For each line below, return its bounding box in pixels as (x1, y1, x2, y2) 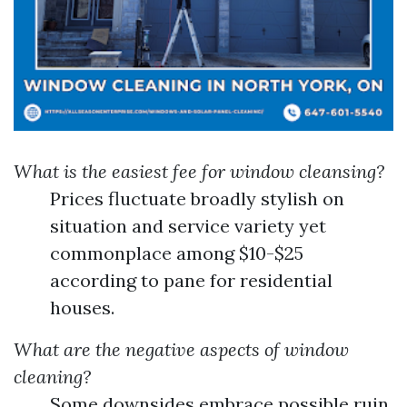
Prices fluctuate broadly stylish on (50, 187, 344, 210)
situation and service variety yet (50, 214, 326, 237)
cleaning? (14, 365, 91, 388)
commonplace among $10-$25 (50, 242, 303, 264)
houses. (50, 296, 114, 319)
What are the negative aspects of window (14, 338, 349, 361)
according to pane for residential (50, 269, 333, 292)
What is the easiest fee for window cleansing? (14, 160, 384, 183)
